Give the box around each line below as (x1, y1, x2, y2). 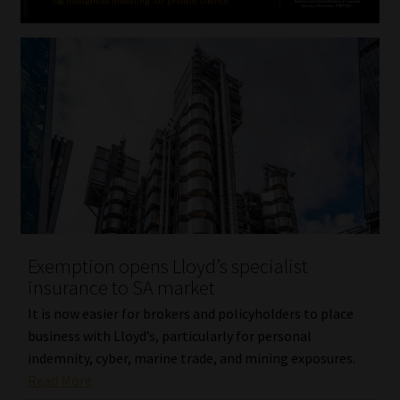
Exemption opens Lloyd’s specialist (27, 254, 308, 279)
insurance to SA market (27, 275, 215, 301)
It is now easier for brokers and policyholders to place (27, 304, 354, 322)
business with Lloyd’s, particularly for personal (27, 326, 312, 345)
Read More (27, 371, 92, 389)
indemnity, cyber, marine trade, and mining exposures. (27, 348, 355, 367)
